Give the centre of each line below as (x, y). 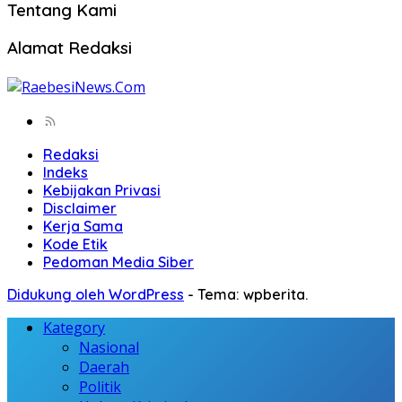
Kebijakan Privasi (102, 190)
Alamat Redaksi (70, 48)
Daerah (104, 367)
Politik (100, 386)
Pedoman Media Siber (118, 262)
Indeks (66, 172)
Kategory (74, 327)
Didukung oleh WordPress (96, 294)
